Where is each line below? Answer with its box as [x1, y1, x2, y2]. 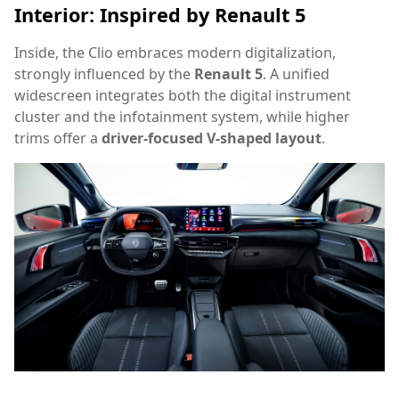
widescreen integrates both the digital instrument [14, 85, 351, 106]
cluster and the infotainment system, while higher [14, 107, 350, 127]
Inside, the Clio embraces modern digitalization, [14, 43, 336, 63]
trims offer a [14, 128, 102, 149]
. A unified [263, 64, 330, 85]
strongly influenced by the [14, 64, 194, 85]
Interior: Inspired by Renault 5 [14, 2, 305, 28]
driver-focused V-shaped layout [102, 128, 322, 149]
